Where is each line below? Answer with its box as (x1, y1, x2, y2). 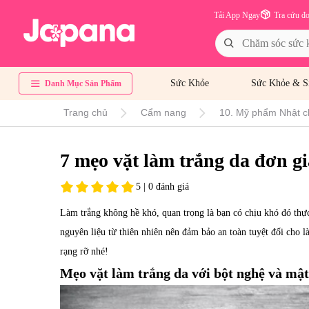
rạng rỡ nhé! (60, 246, 108, 257)
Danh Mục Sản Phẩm (45, 79, 121, 88)
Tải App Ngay (214, 10, 260, 20)
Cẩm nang (141, 107, 186, 118)
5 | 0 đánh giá (136, 181, 189, 192)
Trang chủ (63, 107, 108, 118)
